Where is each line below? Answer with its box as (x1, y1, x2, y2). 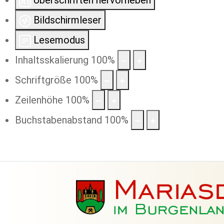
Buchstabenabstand (15, 114, 102, 126)
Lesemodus (33, 34, 85, 46)
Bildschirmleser (33, 14, 101, 26)
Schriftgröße (15, 74, 71, 86)
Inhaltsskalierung (15, 54, 88, 66)
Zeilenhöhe (15, 94, 63, 106)
